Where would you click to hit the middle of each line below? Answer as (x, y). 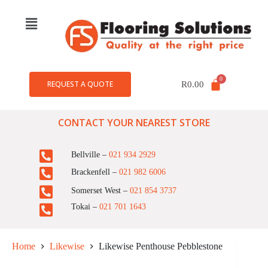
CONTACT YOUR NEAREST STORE (134, 122)
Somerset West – (100, 190)
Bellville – (90, 154)
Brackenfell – (95, 172)
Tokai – (85, 206)
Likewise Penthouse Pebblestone (161, 246)
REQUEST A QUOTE (80, 84)
